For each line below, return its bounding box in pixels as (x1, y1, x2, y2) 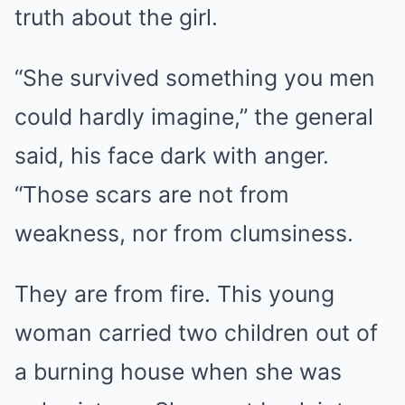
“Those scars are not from (14, 180, 289, 208)
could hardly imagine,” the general (14, 102, 373, 130)
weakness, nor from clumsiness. (14, 219, 353, 247)
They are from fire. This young (14, 279, 334, 307)
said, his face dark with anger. (14, 141, 329, 169)
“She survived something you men (14, 63, 375, 91)
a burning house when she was (14, 357, 342, 385)
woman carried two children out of (14, 318, 378, 346)
